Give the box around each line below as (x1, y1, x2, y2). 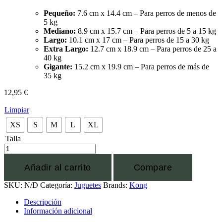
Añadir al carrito (24, 162, 91, 172)
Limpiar (4, 105, 29, 114)
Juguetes (74, 180, 101, 189)
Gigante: (44, 62, 72, 71)
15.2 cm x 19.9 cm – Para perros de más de (72, 62, 209, 71)
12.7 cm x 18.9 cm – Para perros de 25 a (88, 44, 217, 53)
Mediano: (44, 26, 76, 35)
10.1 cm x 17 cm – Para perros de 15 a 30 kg (67, 35, 209, 44)
